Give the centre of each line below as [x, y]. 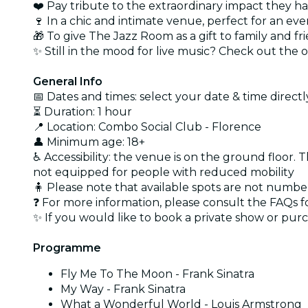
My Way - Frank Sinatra [123, 289]
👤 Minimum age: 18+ [89, 142]
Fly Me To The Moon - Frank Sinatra [157, 274]
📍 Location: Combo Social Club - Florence [147, 126]
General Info [68, 81]
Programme [67, 247]
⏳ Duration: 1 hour [82, 111]
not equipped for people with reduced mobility [164, 172]
